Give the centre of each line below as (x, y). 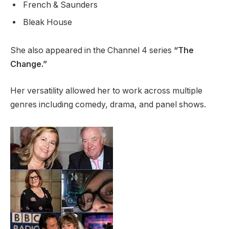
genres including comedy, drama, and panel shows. (108, 104)
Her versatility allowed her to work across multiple (106, 90)
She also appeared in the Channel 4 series (92, 51)
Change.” (29, 64)
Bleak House (48, 22)
